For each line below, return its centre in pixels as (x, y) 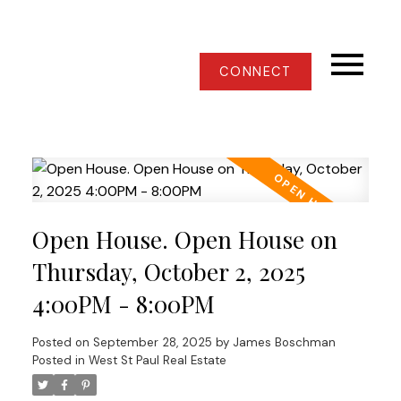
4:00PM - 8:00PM (123, 303)
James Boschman (284, 342)
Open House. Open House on (184, 239)
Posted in (58, 360)
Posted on (62, 342)
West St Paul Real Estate (157, 360)
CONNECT (256, 72)
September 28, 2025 (152, 342)
